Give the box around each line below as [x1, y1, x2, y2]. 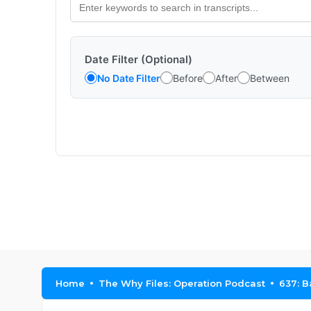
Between [250, 72, 289, 84]
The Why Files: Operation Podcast [99, 278, 265, 289]
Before [173, 72, 203, 84]
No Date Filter [97, 72, 160, 84]
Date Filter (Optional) [85, 53, 192, 66]
